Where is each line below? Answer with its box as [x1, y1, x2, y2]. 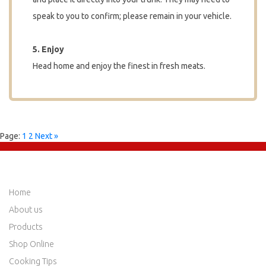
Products [9, 221, 43, 232]
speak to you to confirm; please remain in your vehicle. [33, 11, 232, 21]
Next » [35, 131, 58, 141]
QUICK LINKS [9, 167, 65, 179]
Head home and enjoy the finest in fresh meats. [33, 61, 205, 71]
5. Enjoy [33, 44, 64, 54]
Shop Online [9, 239, 54, 249]
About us [9, 204, 43, 214]
